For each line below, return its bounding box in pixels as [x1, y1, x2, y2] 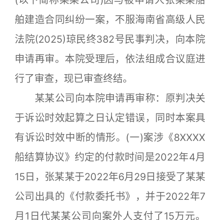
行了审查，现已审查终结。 [15, 73, 133, 84]
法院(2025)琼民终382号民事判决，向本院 [15, 33, 205, 45]
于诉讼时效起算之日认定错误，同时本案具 [15, 112, 205, 124]
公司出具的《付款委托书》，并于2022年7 [15, 191, 205, 202]
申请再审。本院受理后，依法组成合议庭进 [15, 53, 205, 65]
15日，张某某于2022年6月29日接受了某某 [15, 171, 205, 183]
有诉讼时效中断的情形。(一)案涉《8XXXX [15, 132, 205, 143]
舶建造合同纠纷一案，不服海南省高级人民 [15, 14, 205, 26]
